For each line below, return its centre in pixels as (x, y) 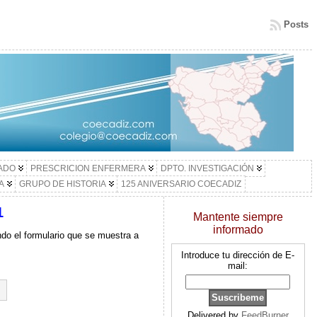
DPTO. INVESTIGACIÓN (207, 168)
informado (238, 230)
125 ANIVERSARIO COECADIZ (181, 184)
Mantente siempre (238, 217)
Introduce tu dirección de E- (238, 255)
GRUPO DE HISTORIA (62, 184)
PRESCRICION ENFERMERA (88, 168)
